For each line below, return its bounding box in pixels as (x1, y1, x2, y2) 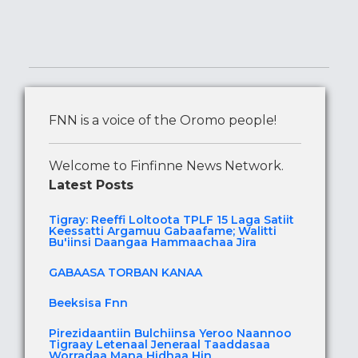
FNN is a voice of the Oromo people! (49, 113, 276, 129)
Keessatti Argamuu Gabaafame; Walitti (49, 224, 276, 239)
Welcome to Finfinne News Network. (49, 158, 284, 174)
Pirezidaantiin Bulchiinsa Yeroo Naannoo (49, 326, 292, 341)
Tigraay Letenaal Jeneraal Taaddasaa (49, 337, 270, 352)
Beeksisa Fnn (49, 296, 128, 311)
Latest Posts (49, 177, 133, 193)
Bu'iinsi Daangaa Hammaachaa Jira (49, 235, 257, 250)
